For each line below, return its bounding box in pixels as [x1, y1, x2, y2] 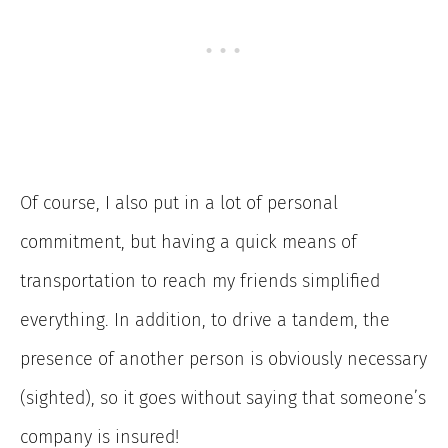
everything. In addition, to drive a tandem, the [20, 309, 390, 332]
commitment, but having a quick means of [20, 231, 357, 254]
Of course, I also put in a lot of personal [20, 192, 338, 215]
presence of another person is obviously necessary [20, 348, 427, 371]
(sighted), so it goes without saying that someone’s [20, 387, 426, 410]
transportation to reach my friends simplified [20, 270, 380, 293]
